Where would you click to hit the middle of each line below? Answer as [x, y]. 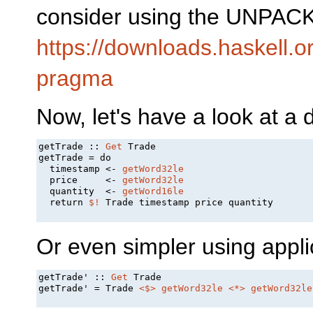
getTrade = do [75, 158]
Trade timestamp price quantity [187, 203]
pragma [75, 79]
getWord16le [153, 191]
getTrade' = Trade [89, 288]
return [64, 203]
